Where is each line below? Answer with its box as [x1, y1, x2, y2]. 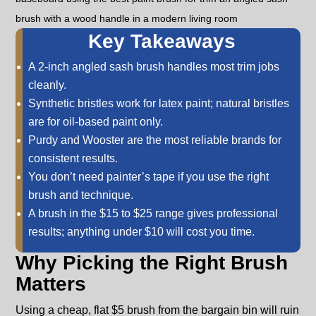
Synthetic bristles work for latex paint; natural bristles [28, 97, 290, 110]
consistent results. [28, 152, 119, 165]
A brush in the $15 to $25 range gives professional [28, 207, 279, 220]
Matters [16, 273, 86, 296]
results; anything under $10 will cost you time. [28, 226, 255, 238]
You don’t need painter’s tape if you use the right [28, 171, 269, 183]
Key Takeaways [87, 30, 236, 53]
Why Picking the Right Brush [16, 252, 288, 274]
